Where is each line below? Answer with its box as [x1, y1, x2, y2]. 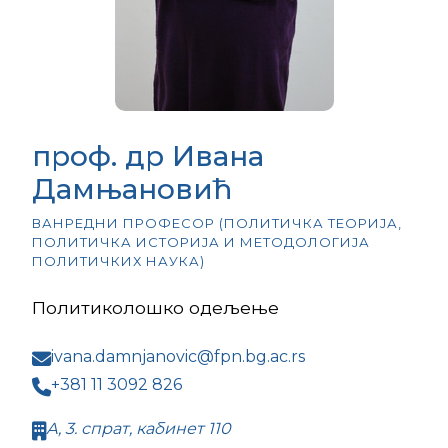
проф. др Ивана [32, 139, 264, 173]
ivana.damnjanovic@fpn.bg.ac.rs [51, 347, 305, 366]
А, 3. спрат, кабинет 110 [46, 419, 231, 438]
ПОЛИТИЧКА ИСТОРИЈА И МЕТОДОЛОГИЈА [32, 234, 370, 250]
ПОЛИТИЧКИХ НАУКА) [32, 253, 205, 269]
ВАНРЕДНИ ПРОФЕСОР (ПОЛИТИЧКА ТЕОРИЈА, [32, 215, 402, 231]
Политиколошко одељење [32, 297, 279, 318]
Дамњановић [32, 172, 232, 206]
